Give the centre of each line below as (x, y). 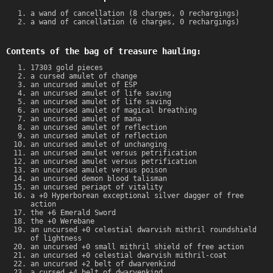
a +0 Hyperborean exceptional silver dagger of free (137, 196)
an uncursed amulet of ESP (84, 85)
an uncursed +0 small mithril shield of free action (137, 247)
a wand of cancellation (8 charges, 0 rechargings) (135, 14)
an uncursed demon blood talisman (99, 179)
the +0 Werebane (62, 222)
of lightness (56, 239)
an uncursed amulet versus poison (99, 170)
